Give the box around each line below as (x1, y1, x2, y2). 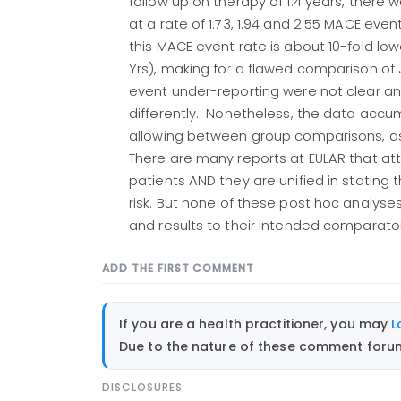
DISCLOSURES (102, 380, 183, 396)
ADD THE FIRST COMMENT (102, 260, 255, 277)
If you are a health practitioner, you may (119, 314, 392, 333)
